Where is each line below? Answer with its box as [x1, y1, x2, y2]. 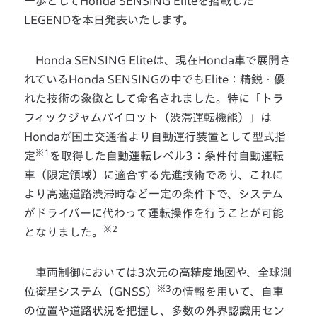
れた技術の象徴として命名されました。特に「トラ [24, 93, 284, 105]
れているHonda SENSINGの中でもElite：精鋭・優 [24, 74, 286, 86]
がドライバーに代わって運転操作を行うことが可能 [24, 207, 284, 219]
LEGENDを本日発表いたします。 [24, 14, 195, 26]
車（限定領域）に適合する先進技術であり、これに [24, 169, 284, 181]
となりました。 [24, 226, 104, 238]
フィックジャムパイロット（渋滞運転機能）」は [24, 112, 272, 124]
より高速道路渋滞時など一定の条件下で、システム [24, 188, 284, 200]
